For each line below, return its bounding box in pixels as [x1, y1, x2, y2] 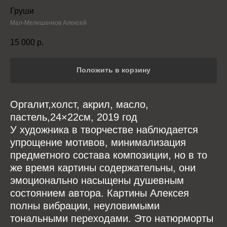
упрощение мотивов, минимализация [10, 136, 186, 148]
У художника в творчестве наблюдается [10, 124, 198, 135]
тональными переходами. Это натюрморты [10, 212, 213, 224]
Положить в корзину [77, 66, 150, 74]
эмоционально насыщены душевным [10, 174, 184, 186]
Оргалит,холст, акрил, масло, [10, 98, 148, 110]
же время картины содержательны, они [10, 162, 196, 173]
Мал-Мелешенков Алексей [10, 19, 87, 26]
